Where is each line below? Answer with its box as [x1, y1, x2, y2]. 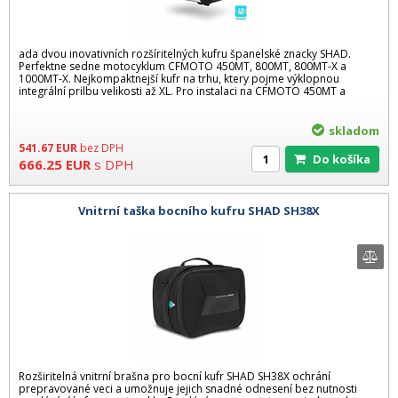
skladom [329, 122, 379, 139]
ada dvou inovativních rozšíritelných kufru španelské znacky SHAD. [19, 45, 351, 61]
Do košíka [322, 150, 370, 167]
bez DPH [80, 139, 123, 155]
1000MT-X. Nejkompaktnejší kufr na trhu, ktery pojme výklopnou [19, 70, 339, 86]
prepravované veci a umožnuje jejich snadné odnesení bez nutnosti [19, 380, 357, 396]
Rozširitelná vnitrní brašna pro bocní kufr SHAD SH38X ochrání [19, 368, 330, 384]
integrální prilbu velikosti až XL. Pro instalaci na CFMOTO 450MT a [19, 83, 346, 99]
